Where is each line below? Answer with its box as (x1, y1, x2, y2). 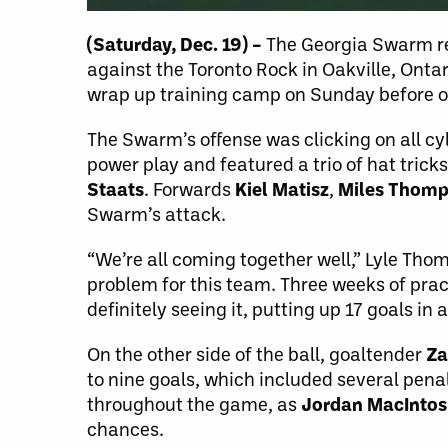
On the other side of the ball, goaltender (87, 341, 426, 366)
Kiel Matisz (235, 176, 329, 201)
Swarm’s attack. (87, 201, 226, 226)
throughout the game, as (87, 391, 301, 416)
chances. (87, 416, 164, 441)
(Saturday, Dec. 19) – (87, 31, 266, 56)
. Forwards (144, 176, 235, 201)
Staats (87, 176, 144, 201)
